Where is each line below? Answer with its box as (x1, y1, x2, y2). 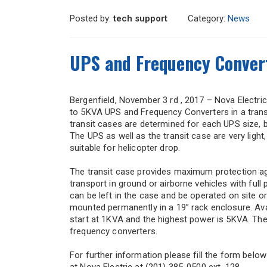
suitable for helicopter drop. (70, 142, 181, 154)
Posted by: (70, 13, 113, 24)
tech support (113, 13, 167, 24)
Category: (188, 13, 228, 24)
